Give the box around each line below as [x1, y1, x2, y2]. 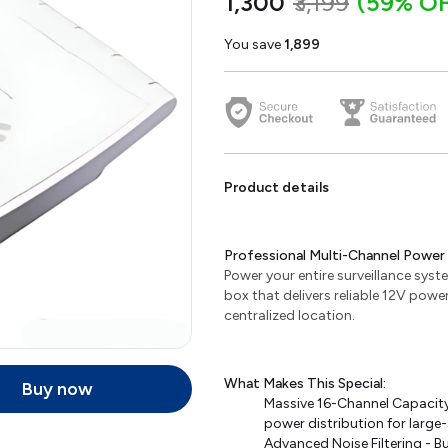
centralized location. [224, 307, 355, 324]
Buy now [22, 378, 93, 400]
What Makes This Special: [224, 375, 386, 392]
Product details [224, 179, 329, 196]
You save [224, 36, 284, 53]
